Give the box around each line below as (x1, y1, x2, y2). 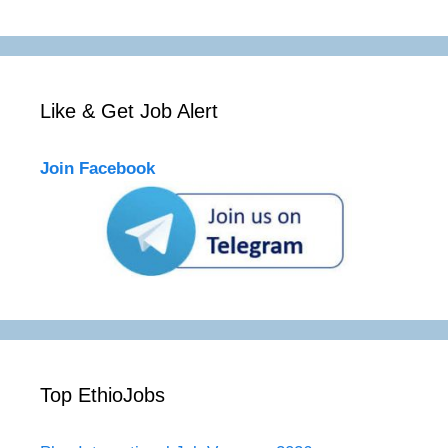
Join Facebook (40, 159, 155, 178)
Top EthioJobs (40, 384, 165, 407)
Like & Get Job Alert (40, 100, 218, 122)
